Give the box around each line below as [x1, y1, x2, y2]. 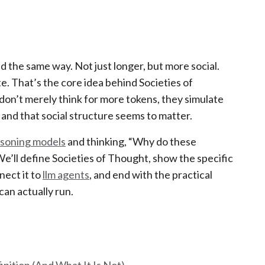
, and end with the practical [89, 168, 212, 182]
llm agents [43, 168, 89, 182]
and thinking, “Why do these [66, 135, 196, 148]
